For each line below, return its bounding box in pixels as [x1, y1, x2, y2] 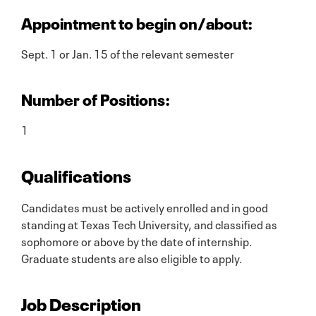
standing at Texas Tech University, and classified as [21, 214, 277, 232]
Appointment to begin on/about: [21, 10, 253, 33]
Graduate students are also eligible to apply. [21, 248, 242, 266]
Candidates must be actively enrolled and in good [21, 197, 268, 215]
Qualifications [21, 162, 131, 187]
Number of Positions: [21, 86, 170, 109]
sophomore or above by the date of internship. [21, 231, 252, 249]
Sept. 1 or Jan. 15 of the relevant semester [21, 44, 234, 61]
